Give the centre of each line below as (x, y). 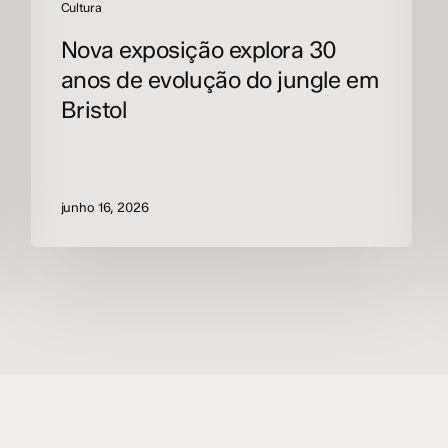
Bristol (93, 109)
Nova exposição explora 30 (199, 49)
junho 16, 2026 (104, 206)
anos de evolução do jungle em (219, 79)
